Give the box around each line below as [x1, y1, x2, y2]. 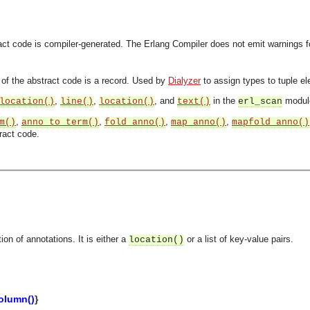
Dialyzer [168, 75, 201, 86]
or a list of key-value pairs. [184, 234, 293, 244]
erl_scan [238, 96, 282, 107]
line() [60, 96, 93, 107]
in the [210, 95, 238, 106]
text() [177, 96, 210, 107]
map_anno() [171, 117, 226, 127]
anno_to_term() [21, 117, 99, 127]
